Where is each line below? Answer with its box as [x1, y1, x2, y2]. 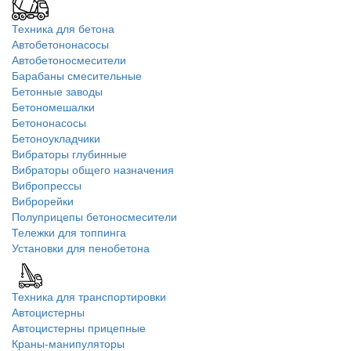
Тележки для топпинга [12, 224, 126, 240]
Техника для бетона [12, 20, 114, 36]
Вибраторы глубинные [12, 146, 127, 161]
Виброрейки [12, 193, 74, 208]
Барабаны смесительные [12, 67, 142, 83]
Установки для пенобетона [12, 240, 150, 255]
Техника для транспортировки [12, 288, 166, 304]
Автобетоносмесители [12, 52, 126, 67]
